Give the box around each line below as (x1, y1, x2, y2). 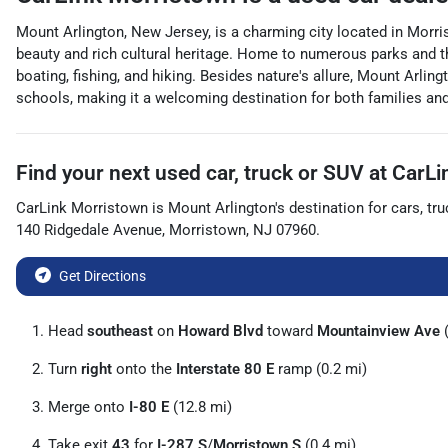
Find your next (16, 161, 155, 185)
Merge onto (48, 398, 129, 416)
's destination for (275, 199, 387, 217)
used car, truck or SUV (155, 161, 364, 185)
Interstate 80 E (176, 360, 274, 378)
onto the (112, 360, 176, 378)
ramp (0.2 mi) (274, 360, 367, 378)
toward (263, 322, 317, 340)
